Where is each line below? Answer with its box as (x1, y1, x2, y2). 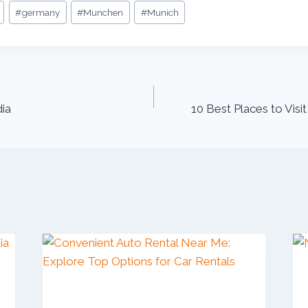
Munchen (83, 6, 124, 18)
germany (21, 6, 60, 18)
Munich (146, 6, 179, 18)
